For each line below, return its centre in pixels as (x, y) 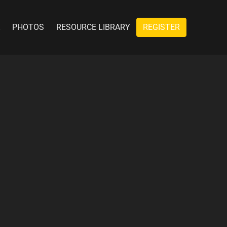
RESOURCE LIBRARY (93, 27)
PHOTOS (28, 27)
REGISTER (161, 27)
